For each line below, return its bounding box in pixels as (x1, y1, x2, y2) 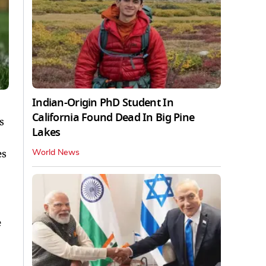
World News (32, 148, 80, 157)
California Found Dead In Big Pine (32, 109, 195, 125)
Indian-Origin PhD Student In (32, 94, 173, 110)
